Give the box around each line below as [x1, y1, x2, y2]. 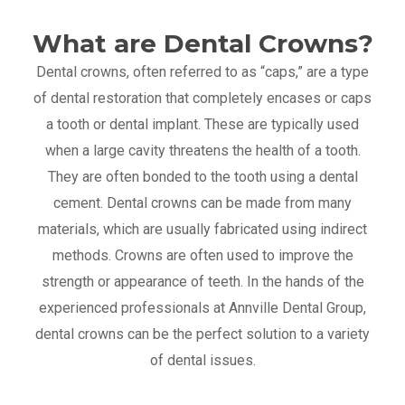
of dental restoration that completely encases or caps [33, 89, 372, 108]
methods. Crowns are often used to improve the [52, 247, 353, 265]
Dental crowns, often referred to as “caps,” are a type [36, 63, 369, 81]
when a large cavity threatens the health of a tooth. [44, 142, 361, 160]
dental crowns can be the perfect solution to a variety [35, 325, 370, 344]
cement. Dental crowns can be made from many [53, 194, 352, 212]
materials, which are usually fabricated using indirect [38, 221, 367, 239]
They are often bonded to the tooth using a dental [47, 168, 358, 186]
